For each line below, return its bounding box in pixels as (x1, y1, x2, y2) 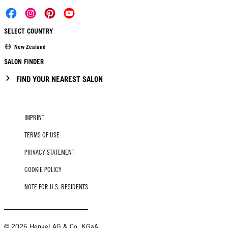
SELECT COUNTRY (4, 26, 53, 35)
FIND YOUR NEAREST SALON (16, 74, 103, 84)
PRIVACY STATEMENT (24, 149, 74, 157)
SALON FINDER (4, 58, 44, 66)
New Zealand (14, 43, 46, 50)
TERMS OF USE (24, 131, 60, 139)
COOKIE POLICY (24, 166, 62, 174)
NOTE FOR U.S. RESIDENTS (24, 183, 88, 191)
